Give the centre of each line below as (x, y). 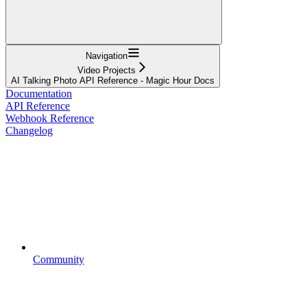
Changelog (29, 130)
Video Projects (107, 70)
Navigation (107, 56)
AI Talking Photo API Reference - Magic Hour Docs (113, 80)
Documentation (39, 93)
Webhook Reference (50, 118)
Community (59, 259)
